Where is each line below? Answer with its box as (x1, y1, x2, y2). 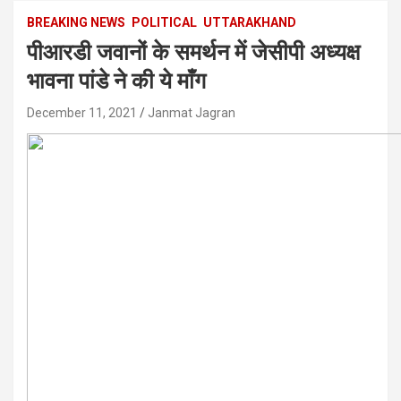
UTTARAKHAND (203, 14, 296, 30)
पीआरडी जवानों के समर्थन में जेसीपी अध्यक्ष (27, 38, 360, 65)
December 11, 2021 (27, 105, 137, 120)
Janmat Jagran (148, 105, 235, 120)
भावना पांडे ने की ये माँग (27, 67, 206, 94)
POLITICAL (132, 14, 197, 30)
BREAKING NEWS (27, 14, 125, 30)
